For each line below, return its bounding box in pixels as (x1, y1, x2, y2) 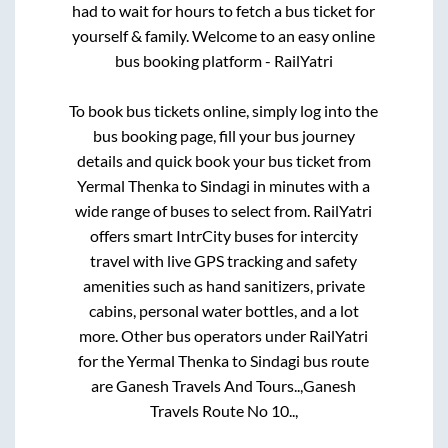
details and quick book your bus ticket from (76, 150, 371, 170)
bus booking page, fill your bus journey (92, 125, 355, 145)
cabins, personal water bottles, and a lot (88, 300, 359, 320)
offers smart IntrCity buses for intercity (89, 225, 358, 245)
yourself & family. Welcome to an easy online (72, 25, 376, 45)
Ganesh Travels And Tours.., (116, 375, 304, 395)
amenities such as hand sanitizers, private (82, 275, 365, 295)
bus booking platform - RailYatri (114, 50, 333, 70)
